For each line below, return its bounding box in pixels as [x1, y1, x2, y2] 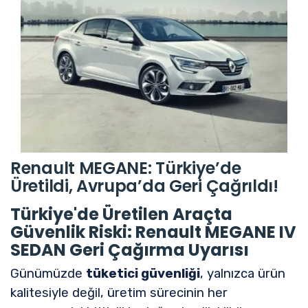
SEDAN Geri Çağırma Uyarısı [10, 238, 249, 261]
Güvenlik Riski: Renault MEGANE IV [10, 220, 296, 243]
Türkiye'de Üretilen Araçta [10, 202, 232, 225]
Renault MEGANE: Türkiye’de [10, 156, 241, 179]
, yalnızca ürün [200, 265, 285, 281]
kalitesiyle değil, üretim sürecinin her [10, 285, 228, 300]
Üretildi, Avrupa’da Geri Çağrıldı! [10, 174, 278, 197]
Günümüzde [10, 265, 86, 281]
